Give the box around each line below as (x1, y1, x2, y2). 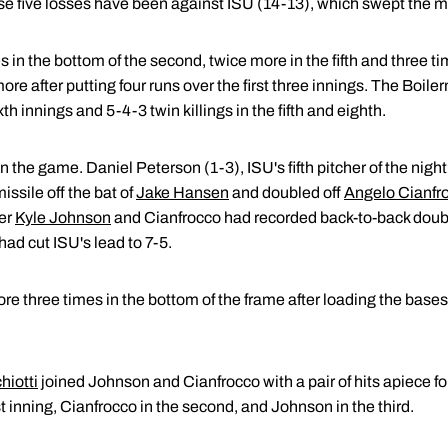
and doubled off (229, 184, 344, 201)
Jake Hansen (136, 184, 229, 201)
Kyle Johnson (15, 209, 111, 226)
